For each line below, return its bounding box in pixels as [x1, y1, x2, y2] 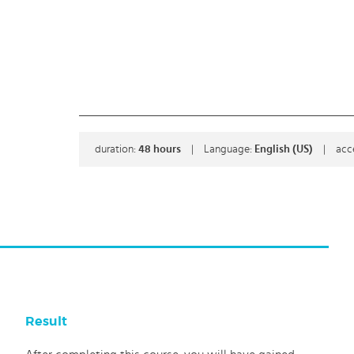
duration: [95, 144, 138, 155]
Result [25, 314, 68, 330]
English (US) [254, 144, 315, 155]
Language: [204, 144, 254, 155]
